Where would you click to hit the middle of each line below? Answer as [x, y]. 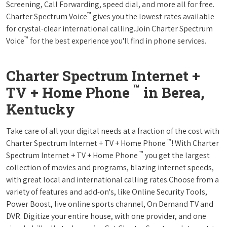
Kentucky [41, 109]
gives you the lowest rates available [153, 16]
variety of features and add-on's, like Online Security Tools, [107, 192]
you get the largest [177, 155]
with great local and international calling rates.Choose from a [112, 179]
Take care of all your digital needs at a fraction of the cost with [113, 131]
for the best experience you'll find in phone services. [117, 41]
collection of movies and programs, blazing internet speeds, [110, 167]
